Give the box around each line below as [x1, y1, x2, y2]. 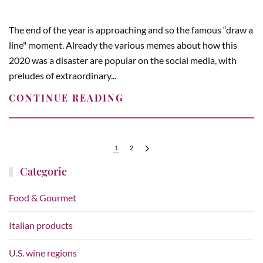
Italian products [9, 220, 73, 231]
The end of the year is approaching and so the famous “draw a [9, 23, 253, 35]
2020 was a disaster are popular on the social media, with [9, 54, 237, 66]
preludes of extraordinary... [9, 69, 116, 81]
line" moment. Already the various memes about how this [9, 39, 237, 50]
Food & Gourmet [9, 192, 76, 203]
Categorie [18, 164, 68, 178]
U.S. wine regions [9, 247, 77, 258]
